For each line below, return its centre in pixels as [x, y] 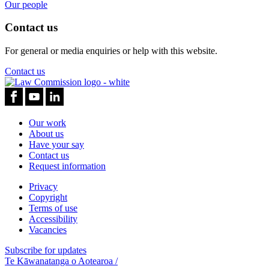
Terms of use [53, 208]
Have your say [56, 145]
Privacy [43, 187]
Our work [47, 123]
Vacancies [48, 230]
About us [46, 134]
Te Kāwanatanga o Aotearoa [59, 261]
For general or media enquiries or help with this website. [111, 51]
